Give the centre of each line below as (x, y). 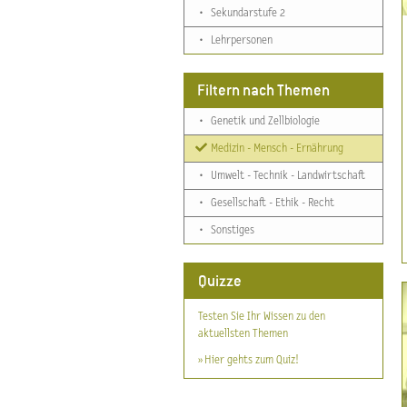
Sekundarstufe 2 (247, 13)
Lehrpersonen (241, 40)
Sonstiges (232, 230)
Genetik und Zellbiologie (264, 121)
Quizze (220, 281)
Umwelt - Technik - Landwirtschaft (287, 176)
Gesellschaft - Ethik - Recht (272, 203)
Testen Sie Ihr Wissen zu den (262, 317)
